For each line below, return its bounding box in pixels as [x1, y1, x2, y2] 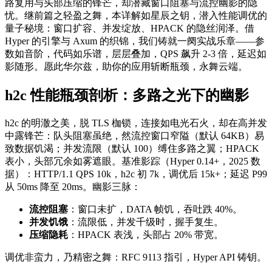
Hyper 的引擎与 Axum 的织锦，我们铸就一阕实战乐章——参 [5, 35, 265, 46]
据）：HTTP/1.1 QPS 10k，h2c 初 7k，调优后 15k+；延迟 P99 [5, 168, 267, 179]
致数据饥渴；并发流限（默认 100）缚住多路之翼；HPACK [5, 143, 259, 154]
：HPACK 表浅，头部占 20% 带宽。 [68, 229, 223, 240]
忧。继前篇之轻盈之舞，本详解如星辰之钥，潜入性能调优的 [5, 10, 267, 21]
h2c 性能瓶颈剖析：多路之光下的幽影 [5, 87, 249, 103]
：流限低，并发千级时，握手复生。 [68, 216, 223, 227]
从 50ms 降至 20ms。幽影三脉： [5, 181, 141, 192]
